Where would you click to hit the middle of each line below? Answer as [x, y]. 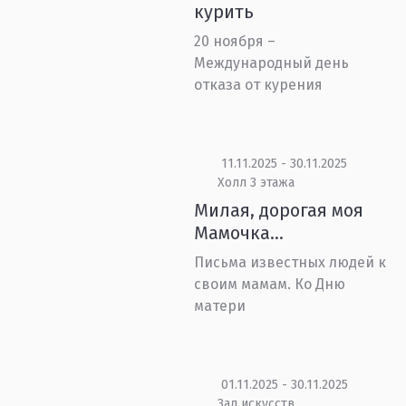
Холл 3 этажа [256, 183]
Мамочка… [239, 233]
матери [220, 306]
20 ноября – [235, 41]
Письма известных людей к [290, 262]
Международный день [272, 63]
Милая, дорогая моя [279, 210]
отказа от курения [259, 85]
